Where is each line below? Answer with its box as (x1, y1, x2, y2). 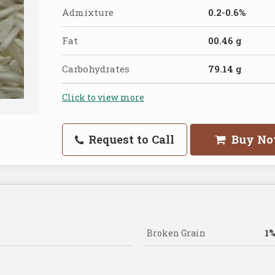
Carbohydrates (62, 63, 130, 76)
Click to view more (62, 91, 144, 104)
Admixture (62, 6, 114, 19)
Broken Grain (147, 227, 206, 239)
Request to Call (85, 132, 174, 147)
